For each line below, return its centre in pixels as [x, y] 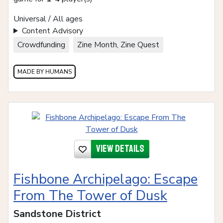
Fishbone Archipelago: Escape [106, 179]
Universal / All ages [48, 19]
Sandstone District [57, 214]
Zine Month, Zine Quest [118, 45]
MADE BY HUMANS [45, 72]
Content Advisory [52, 31]
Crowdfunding [41, 45]
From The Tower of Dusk [90, 196]
